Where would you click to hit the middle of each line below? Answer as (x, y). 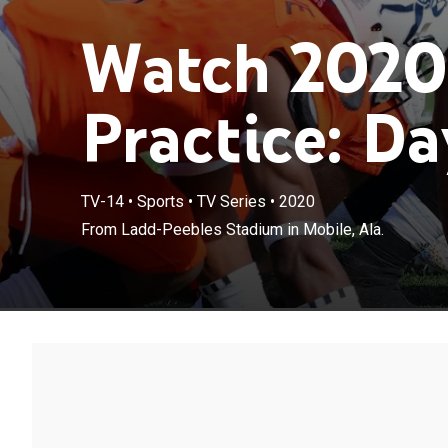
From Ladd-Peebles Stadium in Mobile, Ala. (232, 229)
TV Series (231, 201)
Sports (160, 201)
